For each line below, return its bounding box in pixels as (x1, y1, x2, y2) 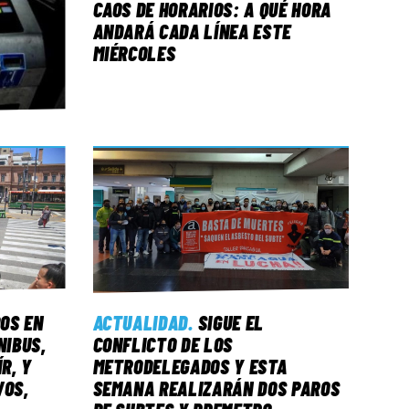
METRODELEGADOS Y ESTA (92, 353, 288, 378)
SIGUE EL (197, 309, 265, 334)
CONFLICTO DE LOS (92, 331, 234, 356)
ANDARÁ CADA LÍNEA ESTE (92, 18, 292, 43)
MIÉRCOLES (92, 40, 176, 65)
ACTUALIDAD (92, 309, 189, 334)
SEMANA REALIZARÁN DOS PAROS (92, 375, 341, 400)
